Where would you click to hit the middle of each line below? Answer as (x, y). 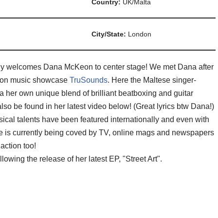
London (140, 34)
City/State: (110, 34)
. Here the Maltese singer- (152, 80)
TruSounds (89, 80)
